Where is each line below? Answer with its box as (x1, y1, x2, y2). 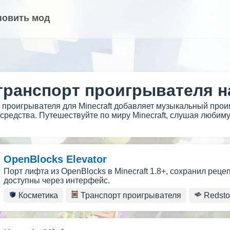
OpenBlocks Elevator (4, 154, 107, 165)
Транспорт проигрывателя (79, 191, 181, 200)
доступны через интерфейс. (4, 176, 110, 185)
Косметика (16, 191, 58, 200)
